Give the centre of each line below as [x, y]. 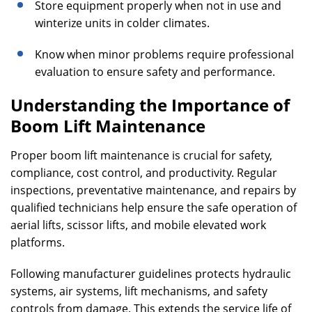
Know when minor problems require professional [164, 54]
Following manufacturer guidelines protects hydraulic [151, 274]
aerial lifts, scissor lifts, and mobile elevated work [138, 225]
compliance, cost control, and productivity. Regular [144, 173]
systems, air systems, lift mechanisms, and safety [139, 291]
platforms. [38, 242]
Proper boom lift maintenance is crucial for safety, [141, 155]
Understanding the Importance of [150, 105]
